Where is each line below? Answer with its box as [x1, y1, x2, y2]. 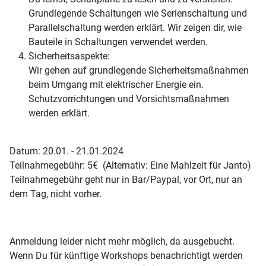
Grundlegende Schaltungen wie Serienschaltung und [28, 8, 247, 20]
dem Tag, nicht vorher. [9, 188, 102, 200]
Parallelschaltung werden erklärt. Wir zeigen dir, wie [28, 22, 242, 34]
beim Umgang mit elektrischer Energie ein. [28, 79, 204, 91]
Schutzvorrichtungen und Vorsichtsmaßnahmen [28, 93, 229, 105]
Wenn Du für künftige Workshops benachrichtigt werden [9, 250, 243, 262]
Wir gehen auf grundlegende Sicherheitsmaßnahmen [28, 65, 249, 77]
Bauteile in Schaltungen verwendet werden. [28, 36, 208, 48]
